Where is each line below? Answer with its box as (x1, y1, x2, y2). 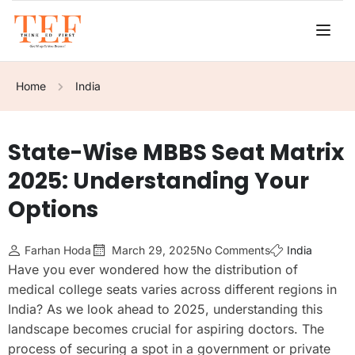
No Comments (197, 242, 270, 257)
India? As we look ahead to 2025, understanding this (8, 300, 323, 317)
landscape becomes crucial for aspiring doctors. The (8, 320, 324, 337)
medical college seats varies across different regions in (8, 281, 337, 297)
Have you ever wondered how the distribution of (8, 261, 298, 277)
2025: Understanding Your (8, 165, 309, 197)
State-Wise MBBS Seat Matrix (8, 136, 344, 168)
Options (8, 193, 98, 225)
